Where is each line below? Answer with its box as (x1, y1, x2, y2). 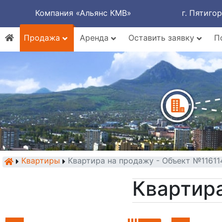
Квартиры (21, 156, 60, 166)
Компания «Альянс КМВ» (35, 8, 131, 18)
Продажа (24, 33, 62, 43)
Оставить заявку (128, 33, 197, 43)
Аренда (80, 33, 111, 43)
